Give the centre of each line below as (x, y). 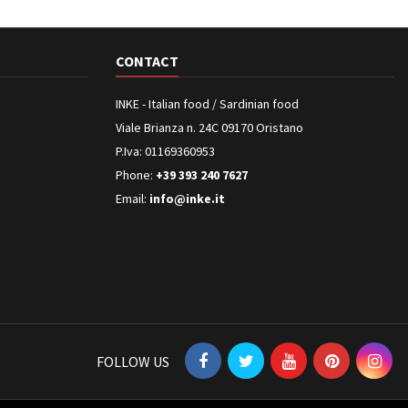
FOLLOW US (133, 362)
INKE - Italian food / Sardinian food (207, 104)
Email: (133, 199)
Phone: (136, 175)
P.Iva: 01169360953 (165, 151)
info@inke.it (187, 199)
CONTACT (147, 61)
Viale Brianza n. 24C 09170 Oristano (209, 127)
